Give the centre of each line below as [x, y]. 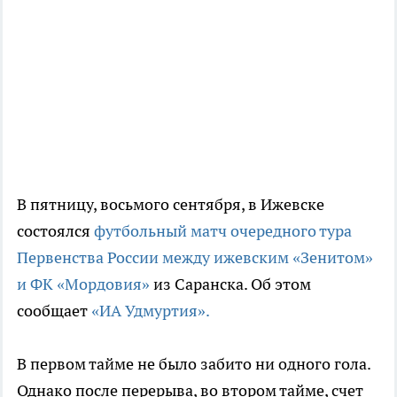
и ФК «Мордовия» [83, 284]
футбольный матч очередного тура [223, 230]
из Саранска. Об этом [230, 284]
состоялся [55, 230]
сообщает [54, 310]
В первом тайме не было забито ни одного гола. [194, 363]
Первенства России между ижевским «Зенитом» [195, 257]
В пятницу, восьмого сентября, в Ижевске [171, 204]
